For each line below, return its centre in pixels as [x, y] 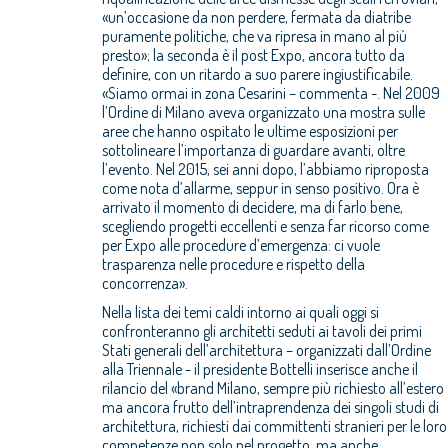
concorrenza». [146, 283]
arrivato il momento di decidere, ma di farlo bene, [252, 207]
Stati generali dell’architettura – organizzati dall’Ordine [266, 350]
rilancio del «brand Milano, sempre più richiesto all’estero [273, 388]
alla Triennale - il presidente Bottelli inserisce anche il [260, 369]
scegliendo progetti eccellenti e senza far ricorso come [265, 226]
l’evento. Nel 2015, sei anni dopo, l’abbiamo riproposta [265, 169]
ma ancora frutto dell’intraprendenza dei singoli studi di [270, 407]
